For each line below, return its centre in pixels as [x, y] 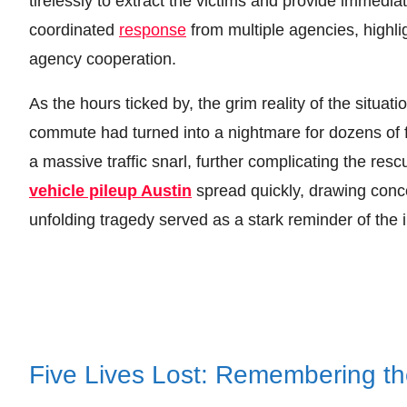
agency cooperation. [103, 59]
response [153, 30]
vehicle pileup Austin [110, 190]
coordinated [74, 30]
